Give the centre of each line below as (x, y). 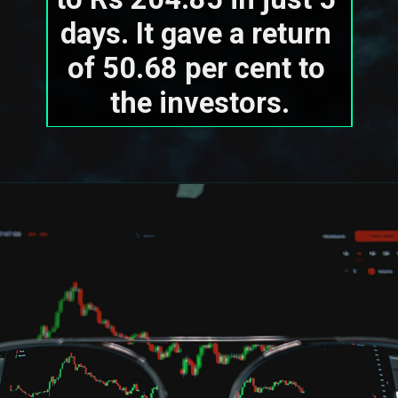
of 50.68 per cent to (196, 69)
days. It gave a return (196, 34)
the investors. (199, 103)
